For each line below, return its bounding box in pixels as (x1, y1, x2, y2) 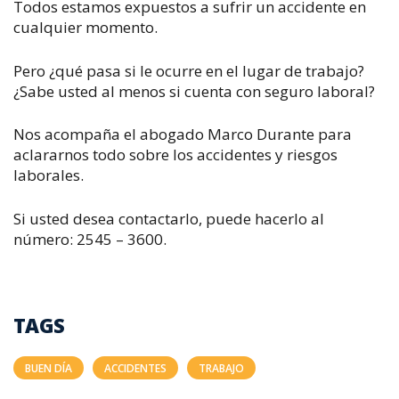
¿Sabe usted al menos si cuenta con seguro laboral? (13, 80, 375, 102)
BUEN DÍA (25, 361, 72, 376)
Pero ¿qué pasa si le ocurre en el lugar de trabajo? (13, 60, 364, 81)
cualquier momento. (13, 17, 158, 37)
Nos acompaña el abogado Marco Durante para (13, 124, 352, 144)
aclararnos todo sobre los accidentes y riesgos (13, 144, 338, 165)
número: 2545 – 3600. (13, 228, 167, 249)
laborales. (13, 165, 84, 185)
